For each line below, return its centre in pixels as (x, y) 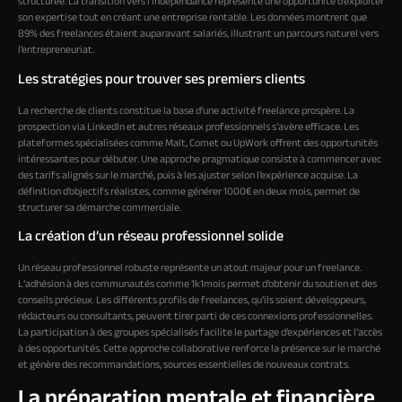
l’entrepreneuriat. (56, 51)
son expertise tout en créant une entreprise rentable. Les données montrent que (192, 18)
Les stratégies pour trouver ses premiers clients (162, 80)
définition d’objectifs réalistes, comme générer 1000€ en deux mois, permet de (189, 192)
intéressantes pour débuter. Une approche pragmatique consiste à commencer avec (200, 159)
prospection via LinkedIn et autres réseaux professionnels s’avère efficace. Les (188, 127)
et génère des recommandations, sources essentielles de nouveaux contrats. (184, 365)
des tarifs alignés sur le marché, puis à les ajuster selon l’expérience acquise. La (188, 175)
